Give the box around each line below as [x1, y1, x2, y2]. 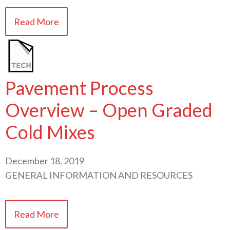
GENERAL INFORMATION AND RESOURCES [5, 169, 193, 181]
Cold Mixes [5, 120, 95, 143]
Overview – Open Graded [5, 98, 213, 121]
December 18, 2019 [5, 155, 84, 166]
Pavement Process [5, 76, 154, 99]
